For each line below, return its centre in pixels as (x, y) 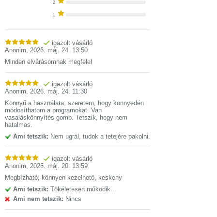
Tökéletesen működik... (82, 189)
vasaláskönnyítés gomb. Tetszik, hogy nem (66, 118)
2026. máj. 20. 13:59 (59, 166)
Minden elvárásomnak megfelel (48, 62)
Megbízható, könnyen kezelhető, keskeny (63, 178)
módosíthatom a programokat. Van (53, 110)
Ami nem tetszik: (38, 199)
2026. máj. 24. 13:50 (59, 50)
